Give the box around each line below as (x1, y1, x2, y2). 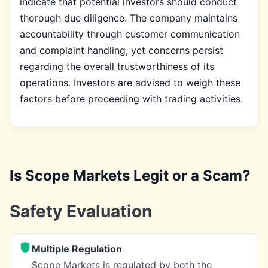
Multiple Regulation (32, 242, 122, 255)
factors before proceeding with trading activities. (20, 92, 243, 105)
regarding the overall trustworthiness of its (20, 60, 214, 72)
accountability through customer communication (20, 28, 240, 40)
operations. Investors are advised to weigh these (20, 76, 240, 89)
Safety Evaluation (10, 200, 152, 221)
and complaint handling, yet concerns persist (20, 44, 223, 56)
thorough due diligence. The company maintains (20, 11, 237, 24)
